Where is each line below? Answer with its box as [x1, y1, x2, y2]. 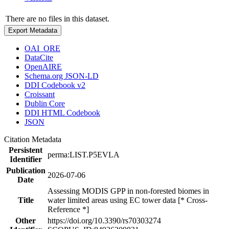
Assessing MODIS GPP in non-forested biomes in [48, 186, 209, 195]
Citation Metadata [4, 134, 65, 144]
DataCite [25, 53, 53, 62]
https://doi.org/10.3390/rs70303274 [48, 216, 161, 225]
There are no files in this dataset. [6, 14, 109, 23]
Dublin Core [25, 99, 65, 108]
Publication [6, 166, 45, 175]
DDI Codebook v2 [25, 80, 85, 89]
